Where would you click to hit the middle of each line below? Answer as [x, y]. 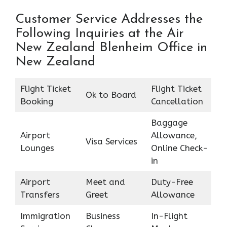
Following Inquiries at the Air [100, 33]
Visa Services [111, 141]
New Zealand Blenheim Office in [111, 48]
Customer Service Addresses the [109, 19]
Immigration [45, 216]
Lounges [37, 148]
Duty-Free [172, 182]
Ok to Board [111, 94]
